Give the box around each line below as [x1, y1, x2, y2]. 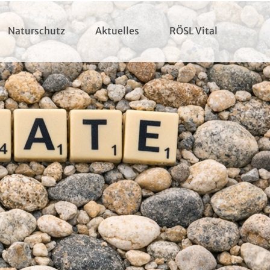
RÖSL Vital [169, 25, 218, 37]
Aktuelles [95, 25, 139, 37]
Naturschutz [7, 25, 65, 37]
